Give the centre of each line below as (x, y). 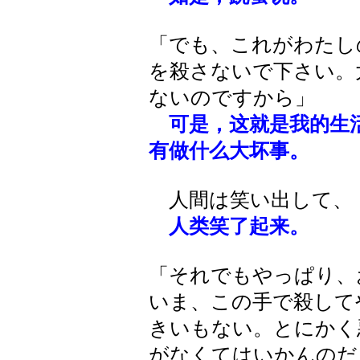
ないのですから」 (232, 98)
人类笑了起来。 (239, 226)
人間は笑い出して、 (251, 200)
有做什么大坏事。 (229, 151)
